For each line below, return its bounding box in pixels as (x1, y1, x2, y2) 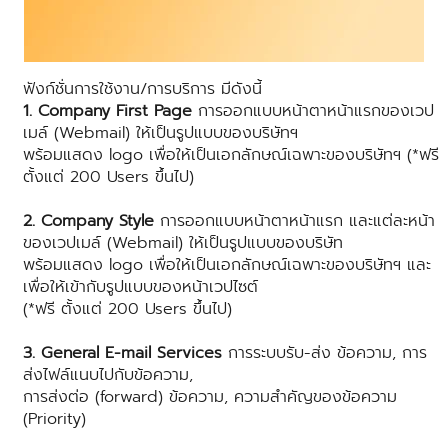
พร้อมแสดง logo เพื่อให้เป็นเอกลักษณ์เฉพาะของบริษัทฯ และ (23, 253, 431, 278)
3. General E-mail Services (23, 341, 222, 366)
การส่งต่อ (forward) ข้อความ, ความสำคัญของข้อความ (23, 385, 397, 410)
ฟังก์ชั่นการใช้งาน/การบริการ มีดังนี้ (23, 77, 262, 102)
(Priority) (23, 407, 86, 432)
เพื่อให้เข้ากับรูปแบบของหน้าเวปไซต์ (23, 275, 258, 300)
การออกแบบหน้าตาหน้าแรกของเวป (192, 99, 434, 124)
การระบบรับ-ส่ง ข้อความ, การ (222, 341, 427, 366)
